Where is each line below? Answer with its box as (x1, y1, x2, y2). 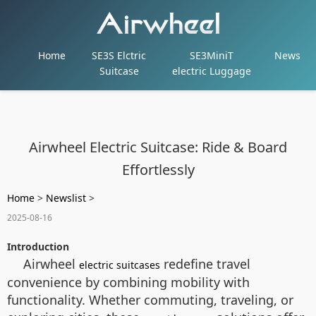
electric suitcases (79, 258, 160, 272)
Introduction (7, 240, 69, 253)
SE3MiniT (190, 49, 234, 62)
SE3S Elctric (92, 49, 147, 62)
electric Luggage (172, 64, 252, 78)
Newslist (46, 191, 86, 205)
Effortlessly (121, 160, 195, 179)
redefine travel (160, 255, 250, 272)
